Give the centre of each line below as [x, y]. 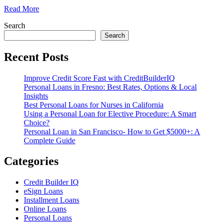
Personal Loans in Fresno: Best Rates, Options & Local [110, 87]
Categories [31, 161]
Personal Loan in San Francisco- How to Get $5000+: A [112, 131]
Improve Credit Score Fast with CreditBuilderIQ [99, 78]
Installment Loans [52, 200]
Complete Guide [50, 140]
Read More [22, 8]
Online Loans [45, 209]
